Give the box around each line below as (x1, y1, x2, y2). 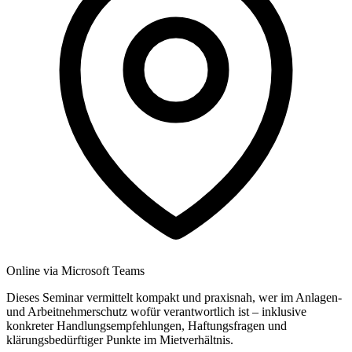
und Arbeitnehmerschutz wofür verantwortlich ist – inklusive (6, 305, 306, 319)
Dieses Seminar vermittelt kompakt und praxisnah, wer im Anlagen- (6, 291, 342, 305)
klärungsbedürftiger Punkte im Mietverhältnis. (6, 333, 233, 347)
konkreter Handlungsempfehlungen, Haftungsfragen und (6, 319, 287, 333)
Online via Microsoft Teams (6, 264, 145, 278)
